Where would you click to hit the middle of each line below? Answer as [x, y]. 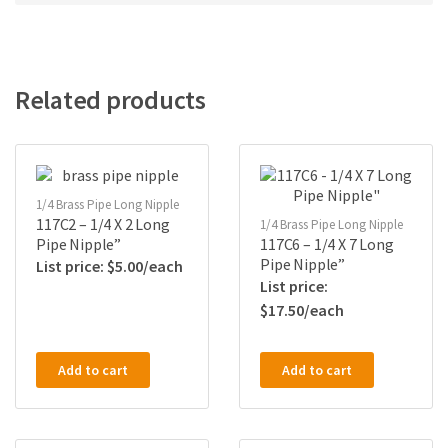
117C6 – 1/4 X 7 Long [327, 244]
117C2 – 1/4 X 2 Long [103, 224]
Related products [110, 100]
